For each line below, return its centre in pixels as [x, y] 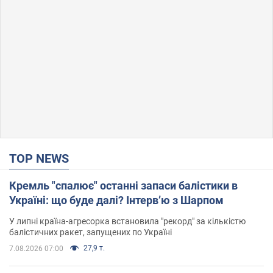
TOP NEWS [43, 159]
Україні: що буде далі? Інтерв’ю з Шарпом [116, 200]
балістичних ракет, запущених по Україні [90, 232]
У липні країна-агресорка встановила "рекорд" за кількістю [127, 222]
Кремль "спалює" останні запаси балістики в [123, 186]
